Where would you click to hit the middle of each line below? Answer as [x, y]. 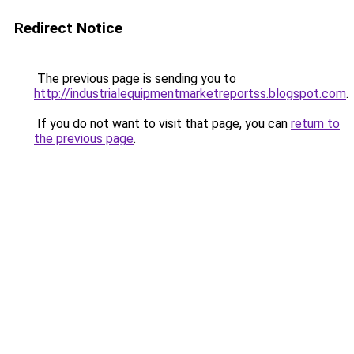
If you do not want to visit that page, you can [162, 124]
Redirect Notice [68, 28]
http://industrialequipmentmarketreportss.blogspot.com [190, 94]
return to [315, 124]
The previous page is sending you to [135, 79]
